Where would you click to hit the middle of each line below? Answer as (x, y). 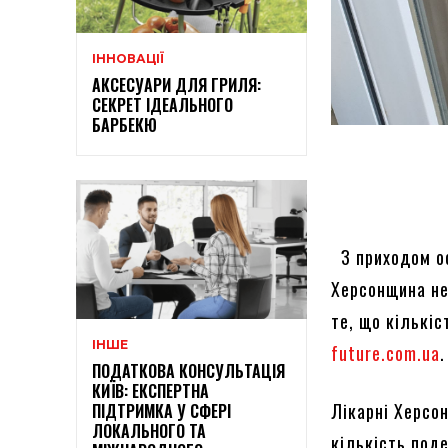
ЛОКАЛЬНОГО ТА (149, 430)
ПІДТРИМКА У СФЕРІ (161, 410)
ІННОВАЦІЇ (128, 59)
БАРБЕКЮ (124, 125)
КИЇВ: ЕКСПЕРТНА (150, 390)
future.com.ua (386, 353)
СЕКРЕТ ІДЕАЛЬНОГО (162, 105)
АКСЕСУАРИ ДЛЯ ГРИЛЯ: (176, 85)
